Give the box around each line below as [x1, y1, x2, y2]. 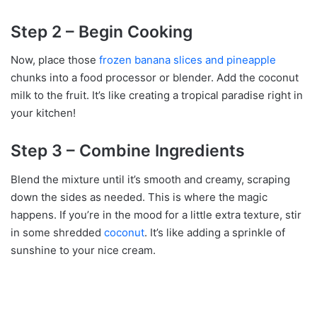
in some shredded [11, 225, 104, 239]
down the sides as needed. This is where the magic [11, 190, 267, 204]
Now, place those [11, 53, 99, 67]
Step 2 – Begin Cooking [11, 21, 192, 42]
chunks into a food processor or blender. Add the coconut [11, 71, 299, 84]
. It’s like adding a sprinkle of [144, 225, 285, 239]
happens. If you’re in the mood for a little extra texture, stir [11, 207, 301, 221]
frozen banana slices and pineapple [99, 53, 276, 67]
